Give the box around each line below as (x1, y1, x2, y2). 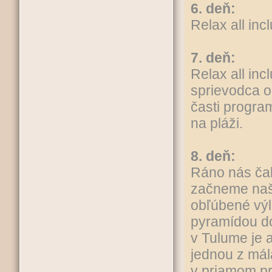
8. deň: (191, 148, 236, 164)
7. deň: (191, 50, 236, 66)
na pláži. (191, 115, 246, 131)
